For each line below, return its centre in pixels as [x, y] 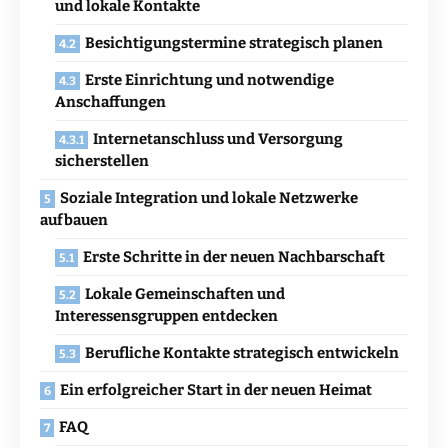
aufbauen [74, 220]
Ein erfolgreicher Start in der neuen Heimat [216, 390]
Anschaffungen [110, 102]
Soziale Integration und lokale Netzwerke [209, 198]
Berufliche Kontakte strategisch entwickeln [242, 353]
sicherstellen [102, 161]
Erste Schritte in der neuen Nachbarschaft [234, 257]
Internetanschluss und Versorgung [218, 139]
